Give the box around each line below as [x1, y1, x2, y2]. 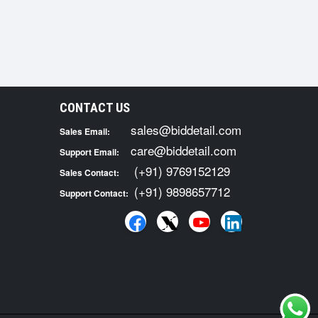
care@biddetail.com [130, 141, 236, 159]
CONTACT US [59, 100, 130, 115]
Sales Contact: [59, 166, 119, 179]
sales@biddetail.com [130, 121, 241, 138]
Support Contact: [59, 187, 128, 199]
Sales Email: [59, 125, 110, 138]
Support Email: [59, 146, 119, 158]
